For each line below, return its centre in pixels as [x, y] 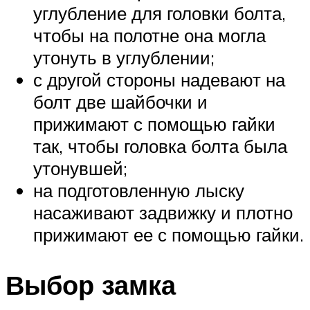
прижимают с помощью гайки [154, 124]
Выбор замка [91, 285]
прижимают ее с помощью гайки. [168, 235]
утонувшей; [80, 168]
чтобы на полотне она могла [149, 36]
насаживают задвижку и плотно [163, 213]
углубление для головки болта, [159, 13]
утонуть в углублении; [124, 58]
